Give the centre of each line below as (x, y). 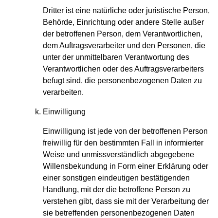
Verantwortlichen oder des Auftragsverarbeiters (123, 69)
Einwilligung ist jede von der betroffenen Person (125, 131)
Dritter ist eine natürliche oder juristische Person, (126, 11)
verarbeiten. (63, 92)
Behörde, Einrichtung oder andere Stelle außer (123, 22)
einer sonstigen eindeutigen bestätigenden (116, 178)
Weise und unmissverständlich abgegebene (118, 155)
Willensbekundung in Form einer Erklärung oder (126, 166)
